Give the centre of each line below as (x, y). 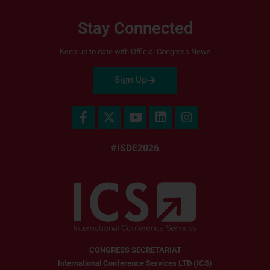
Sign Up (131, 80)
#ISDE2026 (135, 148)
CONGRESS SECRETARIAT (135, 250)
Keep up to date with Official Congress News (135, 51)
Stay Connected (135, 28)
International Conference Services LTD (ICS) (135, 263)
